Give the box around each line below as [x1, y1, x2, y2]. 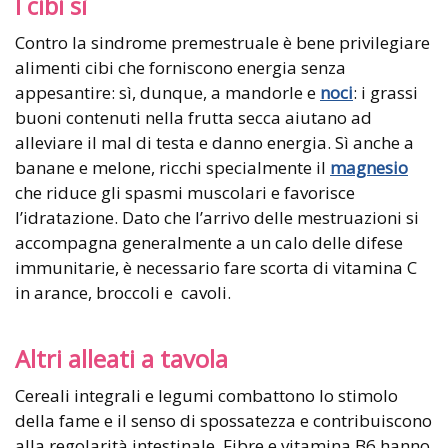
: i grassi [353, 80, 418, 104]
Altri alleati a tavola [15, 342, 228, 375]
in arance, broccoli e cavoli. [15, 280, 231, 304]
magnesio [330, 155, 408, 179]
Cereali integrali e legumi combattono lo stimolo [15, 383, 398, 407]
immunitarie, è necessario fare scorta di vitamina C [15, 255, 417, 279]
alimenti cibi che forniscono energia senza [15, 55, 346, 79]
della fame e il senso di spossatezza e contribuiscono [15, 408, 432, 432]
